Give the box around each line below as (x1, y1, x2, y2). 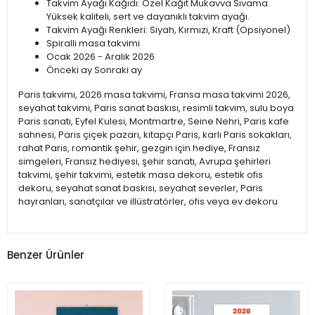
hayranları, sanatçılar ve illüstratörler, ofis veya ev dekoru (18, 195, 278, 209)
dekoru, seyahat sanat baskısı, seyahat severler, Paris (18, 181, 263, 195)
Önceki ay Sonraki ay (46, 63, 142, 77)
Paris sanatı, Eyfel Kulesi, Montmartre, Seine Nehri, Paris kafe (18, 115, 289, 129)
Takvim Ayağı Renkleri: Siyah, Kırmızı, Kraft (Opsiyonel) (46, 23, 290, 37)
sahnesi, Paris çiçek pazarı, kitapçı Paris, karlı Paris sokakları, (18, 128, 292, 142)
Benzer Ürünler (7, 247, 84, 262)
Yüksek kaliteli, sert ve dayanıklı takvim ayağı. (46, 10, 250, 24)
